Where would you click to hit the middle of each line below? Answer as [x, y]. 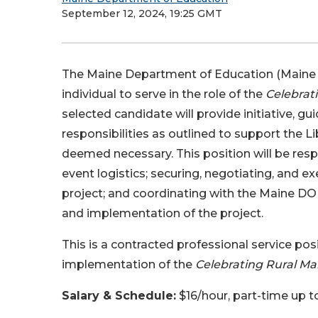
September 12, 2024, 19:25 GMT [142, 13]
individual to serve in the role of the [164, 94]
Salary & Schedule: [119, 296]
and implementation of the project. [163, 213]
